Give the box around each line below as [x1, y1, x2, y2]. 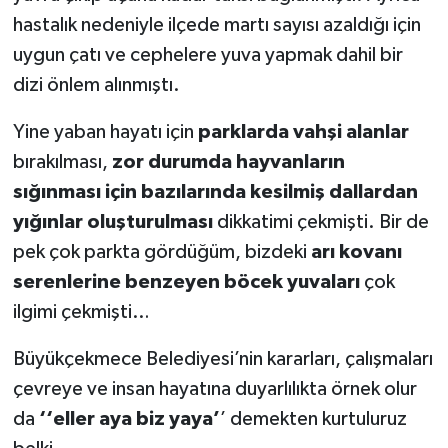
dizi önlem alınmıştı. [12, 75, 180, 96]
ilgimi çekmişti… [12, 302, 150, 323]
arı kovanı [310, 242, 402, 263]
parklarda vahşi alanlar [193, 122, 409, 143]
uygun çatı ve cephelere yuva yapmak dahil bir [12, 45, 403, 66]
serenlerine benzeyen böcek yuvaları [12, 272, 364, 293]
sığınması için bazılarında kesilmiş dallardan [12, 182, 418, 203]
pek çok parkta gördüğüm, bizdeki [12, 242, 311, 263]
